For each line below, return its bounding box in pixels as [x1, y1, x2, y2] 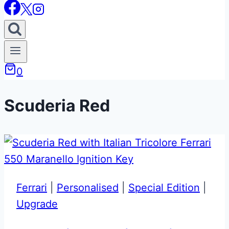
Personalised [57, 181, 119, 194]
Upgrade [16, 197, 58, 210]
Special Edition [128, 181, 200, 194]
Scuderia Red [4, 95, 110, 116]
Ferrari [16, 181, 47, 194]
